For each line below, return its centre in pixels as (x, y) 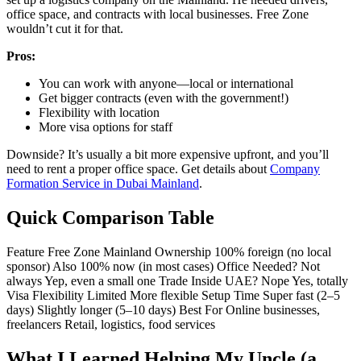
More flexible (164, 295)
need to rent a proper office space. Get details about (138, 168)
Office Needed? (257, 266)
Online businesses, (273, 309)
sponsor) (28, 266)
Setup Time (230, 295)
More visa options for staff (106, 127)
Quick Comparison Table (110, 217)
